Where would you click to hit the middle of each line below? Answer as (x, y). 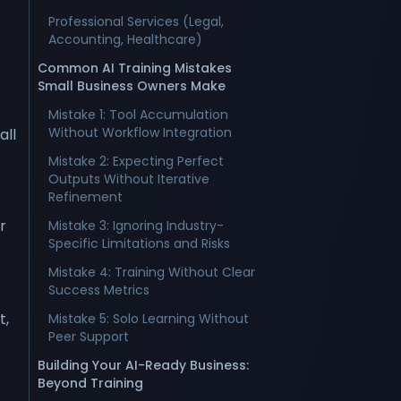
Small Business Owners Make (132, 86)
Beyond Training (90, 383)
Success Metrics (99, 290)
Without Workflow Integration (140, 132)
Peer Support (89, 337)
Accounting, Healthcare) (125, 39)
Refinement (85, 197)
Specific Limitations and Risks (139, 243)
